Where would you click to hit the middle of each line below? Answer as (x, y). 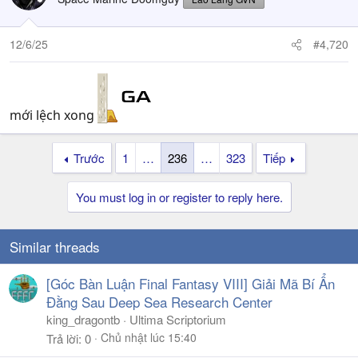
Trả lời (62, 339)
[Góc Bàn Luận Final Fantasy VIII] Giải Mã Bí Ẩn (191, 284)
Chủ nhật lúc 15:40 (149, 338)
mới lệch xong (54, 115)
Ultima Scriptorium (178, 320)
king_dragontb (83, 320)
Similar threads (55, 247)
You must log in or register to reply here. (179, 197)
